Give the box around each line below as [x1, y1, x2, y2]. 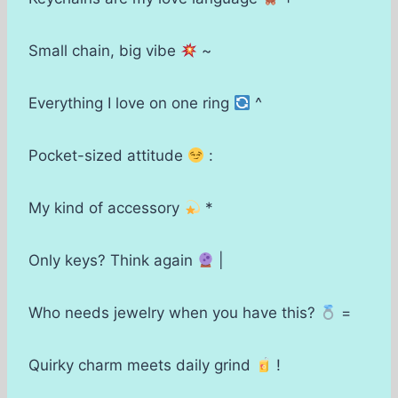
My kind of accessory [28, 199, 184, 218]
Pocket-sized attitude [28, 147, 187, 165]
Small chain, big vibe [28, 42, 180, 60]
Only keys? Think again [28, 251, 197, 270]
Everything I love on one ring [28, 94, 234, 113]
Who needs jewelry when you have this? [28, 304, 320, 322]
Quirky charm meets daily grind [28, 356, 255, 375]
